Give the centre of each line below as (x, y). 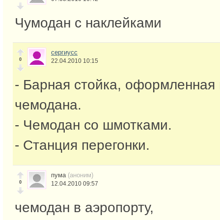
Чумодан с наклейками (88, 23)
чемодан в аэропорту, (84, 208)
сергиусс (64, 53)
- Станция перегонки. (82, 145)
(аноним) (81, 175)
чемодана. (48, 105)
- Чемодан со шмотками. (93, 125)
